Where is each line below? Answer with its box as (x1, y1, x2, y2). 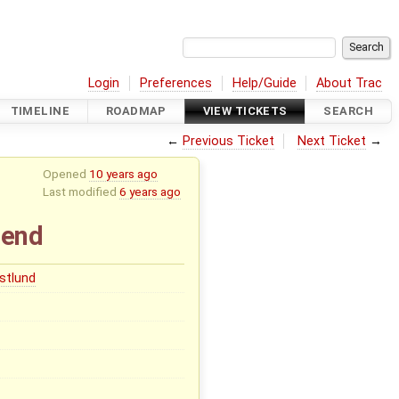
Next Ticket (297, 133, 367, 149)
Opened (42, 166, 89, 181)
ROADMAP (105, 104, 167, 118)
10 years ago (88, 166, 158, 181)
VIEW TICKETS (202, 104, 288, 118)
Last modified (42, 183, 119, 199)
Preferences (140, 75, 213, 91)
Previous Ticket (182, 133, 274, 149)
